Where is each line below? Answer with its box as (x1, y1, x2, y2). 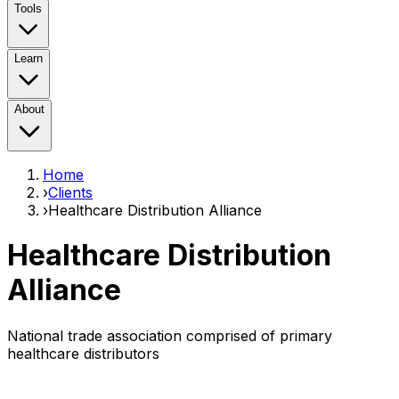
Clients (48, 183, 93, 201)
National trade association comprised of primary (7, 326, 332, 345)
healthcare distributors (7, 344, 159, 362)
